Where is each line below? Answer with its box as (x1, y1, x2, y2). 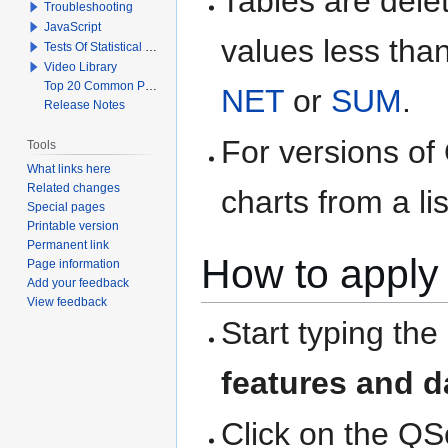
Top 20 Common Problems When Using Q (44, 78, 146, 93)
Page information (27, 256, 121, 271)
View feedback (27, 294, 108, 309)
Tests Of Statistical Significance (44, 39, 146, 54)
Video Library (44, 59, 118, 74)
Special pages (27, 199, 106, 214)
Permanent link (27, 237, 110, 252)
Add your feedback (27, 275, 130, 290)
